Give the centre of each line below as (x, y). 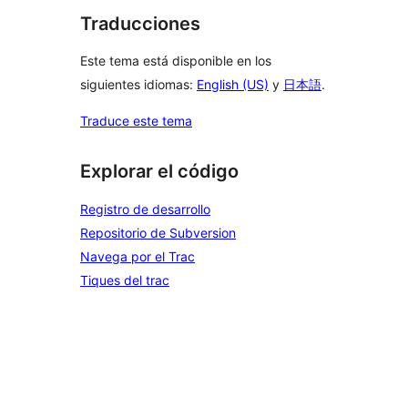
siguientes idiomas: (138, 85)
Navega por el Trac (138, 256)
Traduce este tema (136, 121)
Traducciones (140, 23)
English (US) (233, 85)
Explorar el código (159, 172)
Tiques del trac (125, 280)
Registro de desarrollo (145, 209)
